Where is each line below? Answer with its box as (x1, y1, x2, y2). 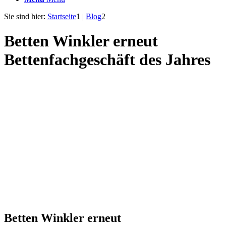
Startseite (47, 12, 76, 21)
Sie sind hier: (4, 12, 45, 21)
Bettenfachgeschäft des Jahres (4, 50, 210, 69)
